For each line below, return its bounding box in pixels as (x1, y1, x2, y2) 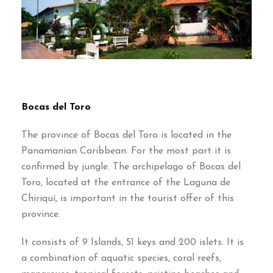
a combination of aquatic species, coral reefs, (21, 253, 221, 264)
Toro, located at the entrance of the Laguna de (21, 178, 230, 188)
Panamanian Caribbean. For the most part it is (21, 146, 231, 157)
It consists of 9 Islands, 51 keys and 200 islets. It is (21, 238, 244, 248)
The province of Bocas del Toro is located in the (21, 130, 232, 141)
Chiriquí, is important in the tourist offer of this (21, 194, 234, 204)
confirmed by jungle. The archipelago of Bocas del (21, 162, 241, 172)
